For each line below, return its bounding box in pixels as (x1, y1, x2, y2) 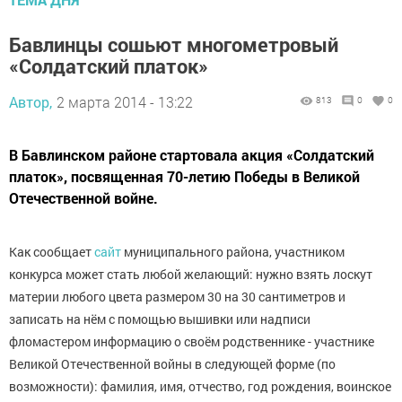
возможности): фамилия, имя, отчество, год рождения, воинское (9, 378, 391, 395)
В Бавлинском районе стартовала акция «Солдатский (9, 145, 374, 164)
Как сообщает (9, 243, 94, 260)
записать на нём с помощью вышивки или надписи (9, 310, 310, 328)
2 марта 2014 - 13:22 (57, 92, 193, 111)
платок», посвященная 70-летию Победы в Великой (9, 167, 360, 186)
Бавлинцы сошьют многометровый (9, 31, 338, 57)
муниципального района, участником (121, 243, 345, 260)
